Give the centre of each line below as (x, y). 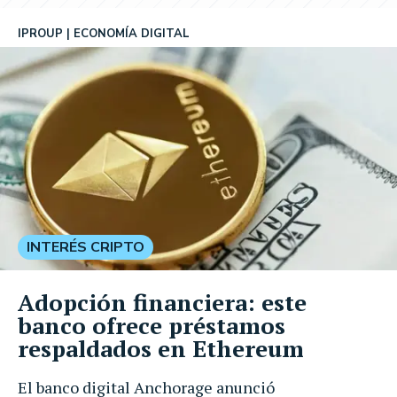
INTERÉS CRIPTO (86, 247)
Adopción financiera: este (162, 302)
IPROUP (40, 34)
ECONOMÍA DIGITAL (132, 34)
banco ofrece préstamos (152, 325)
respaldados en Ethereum (161, 348)
